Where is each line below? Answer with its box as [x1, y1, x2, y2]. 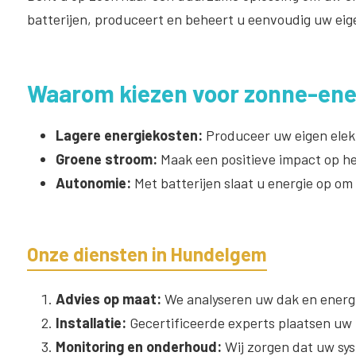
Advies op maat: [55, 289, 161, 308]
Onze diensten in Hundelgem [26, 242, 267, 265]
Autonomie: [55, 173, 131, 192]
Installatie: [55, 313, 126, 331]
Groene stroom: [55, 149, 157, 168]
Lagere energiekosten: [55, 126, 203, 144]
